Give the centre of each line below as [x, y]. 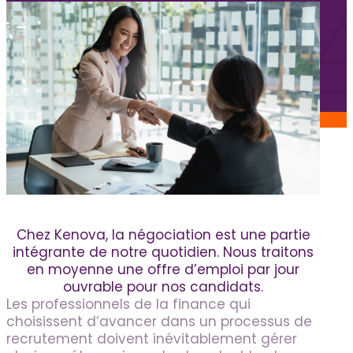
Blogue [57, 82]
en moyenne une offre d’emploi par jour [163, 270]
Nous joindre [74, 119]
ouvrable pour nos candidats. [163, 287]
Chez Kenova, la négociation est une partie [163, 235]
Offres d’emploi [93, 33]
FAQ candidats [90, 52]
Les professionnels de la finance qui [128, 305]
